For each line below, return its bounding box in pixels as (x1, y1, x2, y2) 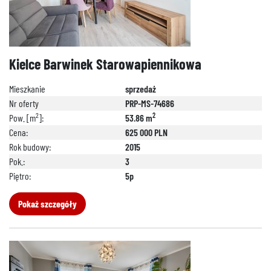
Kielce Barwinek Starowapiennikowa (9, 55, 201, 73)
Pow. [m (9, 112, 36, 123)
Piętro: (9, 170, 31, 181)
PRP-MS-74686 (125, 97, 174, 109)
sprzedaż (125, 83, 156, 94)
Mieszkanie (9, 83, 45, 94)
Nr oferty (9, 97, 39, 109)
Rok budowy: (9, 141, 51, 152)
